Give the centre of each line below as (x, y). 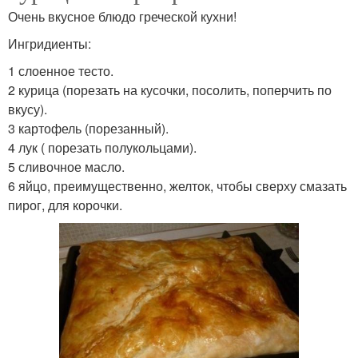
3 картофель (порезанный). (88, 129)
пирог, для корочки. (65, 205)
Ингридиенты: (50, 44)
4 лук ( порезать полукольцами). (102, 148)
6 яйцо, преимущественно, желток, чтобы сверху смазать (177, 186)
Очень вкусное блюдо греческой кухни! (122, 17)
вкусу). (28, 109)
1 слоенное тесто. (61, 71)
